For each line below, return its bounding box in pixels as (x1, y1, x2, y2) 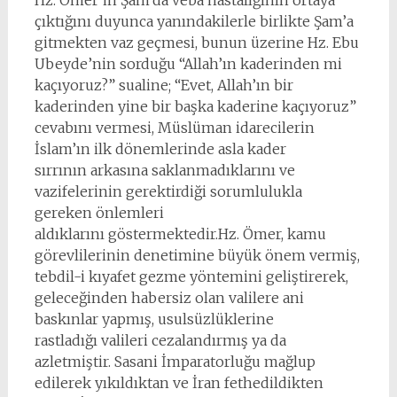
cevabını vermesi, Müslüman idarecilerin (34, 119, 315, 136)
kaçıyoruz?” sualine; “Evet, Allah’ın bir (34, 76, 293, 94)
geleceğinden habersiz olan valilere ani (34, 289, 304, 307)
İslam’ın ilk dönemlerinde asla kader (34, 140, 286, 158)
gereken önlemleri (34, 204, 164, 222)
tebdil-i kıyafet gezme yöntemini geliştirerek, (34, 268, 348, 285)
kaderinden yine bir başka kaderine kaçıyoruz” (34, 97, 356, 115)
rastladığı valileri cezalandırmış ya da (34, 331, 286, 349)
